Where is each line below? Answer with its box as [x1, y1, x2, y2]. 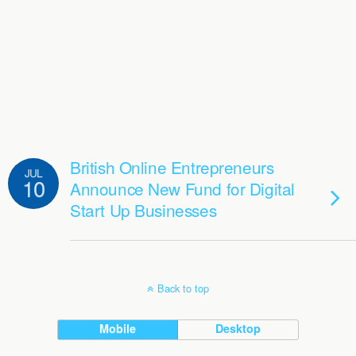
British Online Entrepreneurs [70, 155, 274, 179]
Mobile [99, 320, 137, 336]
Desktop [215, 320, 261, 336]
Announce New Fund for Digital [70, 176, 295, 200]
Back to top [157, 281, 209, 296]
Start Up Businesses [70, 198, 217, 222]
